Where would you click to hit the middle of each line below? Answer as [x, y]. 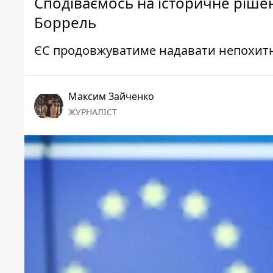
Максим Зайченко [111, 97]
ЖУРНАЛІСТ [93, 112]
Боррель [65, 23]
